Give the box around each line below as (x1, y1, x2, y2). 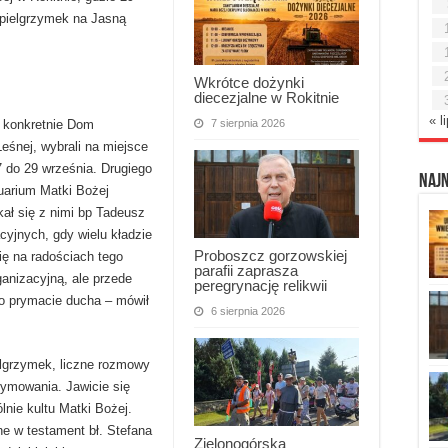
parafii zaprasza (194, 261, 298, 279)
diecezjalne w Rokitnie (194, 88, 339, 106)
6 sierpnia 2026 (211, 304, 285, 317)
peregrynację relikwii (194, 276, 327, 294)
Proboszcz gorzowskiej (194, 246, 347, 264)
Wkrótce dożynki (194, 73, 304, 91)
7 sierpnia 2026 (211, 116, 285, 129)
